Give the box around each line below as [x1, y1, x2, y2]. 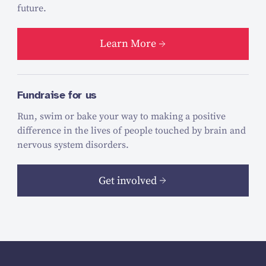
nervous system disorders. [17, 139, 129, 151]
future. [17, 2, 46, 14]
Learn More [99, 37, 156, 51]
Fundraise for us [17, 88, 97, 102]
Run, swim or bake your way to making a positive [17, 110, 226, 123]
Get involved [99, 173, 157, 188]
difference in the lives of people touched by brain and [17, 125, 246, 137]
